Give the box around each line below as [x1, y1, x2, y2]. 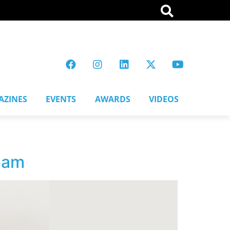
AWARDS [94, 93, 130, 105]
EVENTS [46, 93, 76, 105]
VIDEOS [148, 93, 179, 105]
